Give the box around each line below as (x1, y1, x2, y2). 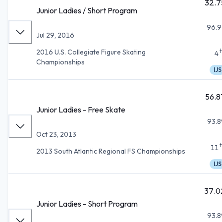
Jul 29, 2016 (36, 30, 74, 40)
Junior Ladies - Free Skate (36, 104, 125, 114)
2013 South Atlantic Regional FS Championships (36, 146, 185, 156)
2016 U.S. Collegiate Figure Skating (36, 47, 146, 56)
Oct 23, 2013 (36, 129, 76, 139)
